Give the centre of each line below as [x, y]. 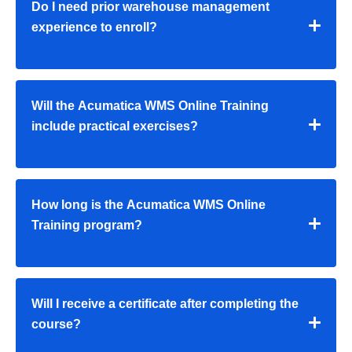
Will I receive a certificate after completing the [165, 304]
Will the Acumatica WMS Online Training [150, 106]
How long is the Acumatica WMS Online [148, 205]
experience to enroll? [94, 27]
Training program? [87, 225]
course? [56, 324]
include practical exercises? [115, 126]
